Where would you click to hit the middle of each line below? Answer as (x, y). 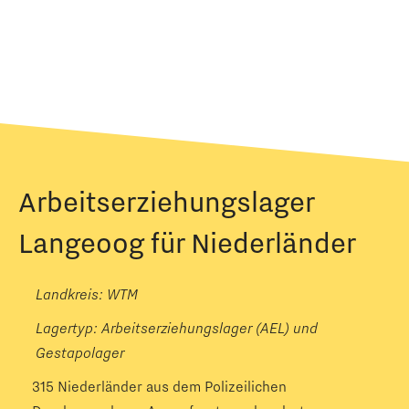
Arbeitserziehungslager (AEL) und (210, 328)
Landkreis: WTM (87, 294)
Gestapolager (80, 352)
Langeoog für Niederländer (187, 242)
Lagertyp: (68, 328)
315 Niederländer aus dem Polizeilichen (159, 386)
